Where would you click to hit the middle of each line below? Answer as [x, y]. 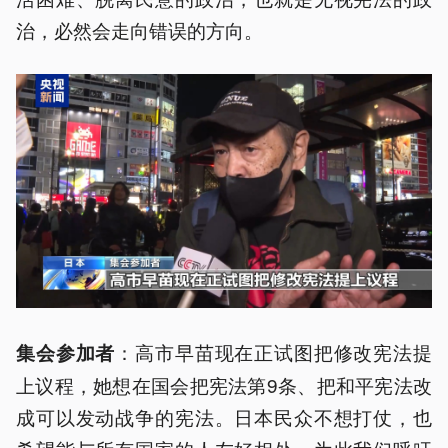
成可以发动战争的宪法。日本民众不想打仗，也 [224, 416]
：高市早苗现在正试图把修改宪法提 [273, 351]
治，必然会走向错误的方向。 [139, 29]
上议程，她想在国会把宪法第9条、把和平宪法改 [224, 384]
